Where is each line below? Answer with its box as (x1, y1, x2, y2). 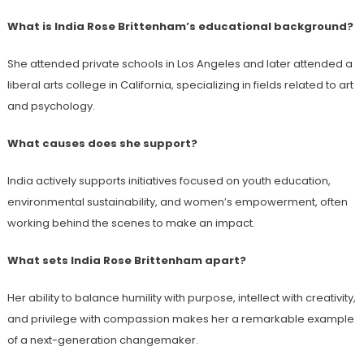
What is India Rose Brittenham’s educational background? (6, 18, 353, 34)
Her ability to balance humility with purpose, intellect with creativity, (6, 289, 356, 305)
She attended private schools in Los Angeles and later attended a (6, 55, 353, 71)
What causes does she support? (6, 135, 197, 151)
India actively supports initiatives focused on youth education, (6, 172, 331, 188)
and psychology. (6, 97, 95, 114)
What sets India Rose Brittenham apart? (6, 252, 246, 268)
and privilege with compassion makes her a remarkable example (6, 310, 354, 327)
